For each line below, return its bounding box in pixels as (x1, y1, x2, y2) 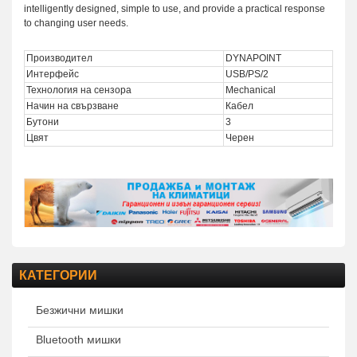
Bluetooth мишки (36, 332, 121, 346)
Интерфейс (26, 69, 79, 80)
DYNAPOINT (226, 53, 281, 65)
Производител (26, 53, 92, 65)
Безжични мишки (36, 303, 124, 316)
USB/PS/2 (226, 69, 269, 80)
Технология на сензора (26, 84, 131, 96)
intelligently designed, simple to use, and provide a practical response (24, 3, 325, 15)
